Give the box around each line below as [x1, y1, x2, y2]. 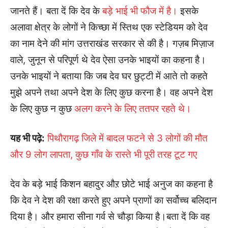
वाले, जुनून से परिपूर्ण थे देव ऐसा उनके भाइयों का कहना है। [10, 54, 206, 66]
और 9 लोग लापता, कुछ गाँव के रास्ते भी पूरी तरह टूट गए [10, 149, 197, 160]
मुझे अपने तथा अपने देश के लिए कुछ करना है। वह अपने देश [10, 87, 213, 98]
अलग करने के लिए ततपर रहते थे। [74, 103, 191, 115]
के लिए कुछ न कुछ [10, 103, 74, 115]
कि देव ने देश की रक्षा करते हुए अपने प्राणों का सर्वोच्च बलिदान [10, 194, 217, 206]
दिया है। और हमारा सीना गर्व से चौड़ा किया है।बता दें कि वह [10, 211, 210, 222]
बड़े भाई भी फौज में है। [100, 5, 178, 17]
